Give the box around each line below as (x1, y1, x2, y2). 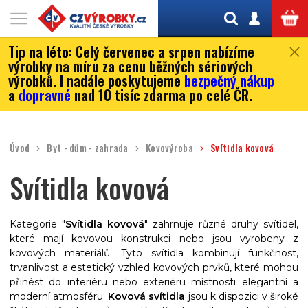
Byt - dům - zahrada (47, 140, 129, 155)
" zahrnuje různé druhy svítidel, (144, 218, 298, 230)
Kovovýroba (146, 140, 193, 155)
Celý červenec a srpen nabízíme (76, 41, 254, 62)
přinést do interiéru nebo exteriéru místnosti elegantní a (10, 276, 298, 288)
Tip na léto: (8, 41, 76, 62)
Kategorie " (10, 218, 65, 230)
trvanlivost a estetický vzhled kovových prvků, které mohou (10, 261, 298, 274)
